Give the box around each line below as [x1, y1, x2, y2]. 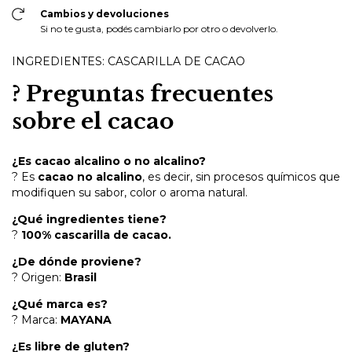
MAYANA [60, 312, 112, 327]
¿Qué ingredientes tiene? [12, 211, 167, 226]
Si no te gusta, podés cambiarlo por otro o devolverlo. [39, 22, 278, 35]
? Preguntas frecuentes [12, 79, 273, 108]
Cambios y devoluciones [39, 7, 169, 20]
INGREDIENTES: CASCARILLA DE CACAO [12, 53, 245, 68]
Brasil [64, 269, 97, 284]
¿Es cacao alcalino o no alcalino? [12, 153, 206, 168]
